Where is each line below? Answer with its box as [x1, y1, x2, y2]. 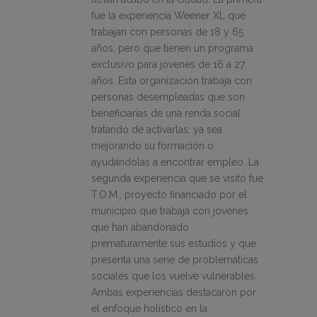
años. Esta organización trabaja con [91, 75, 252, 87]
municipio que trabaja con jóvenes [91, 205, 248, 217]
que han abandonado [91, 221, 189, 234]
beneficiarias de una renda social [91, 108, 241, 120]
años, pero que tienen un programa [91, 42, 253, 54]
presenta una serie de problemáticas [91, 254, 258, 266]
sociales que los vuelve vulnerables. [91, 270, 257, 282]
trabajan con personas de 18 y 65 [91, 26, 243, 38]
